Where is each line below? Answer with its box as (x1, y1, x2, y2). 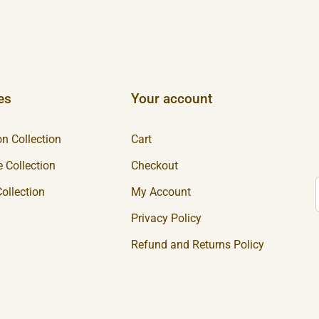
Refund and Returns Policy (131, 238, 265, 252)
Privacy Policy (131, 211, 202, 226)
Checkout (131, 159, 179, 173)
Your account (131, 90, 213, 108)
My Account (131, 185, 192, 199)
